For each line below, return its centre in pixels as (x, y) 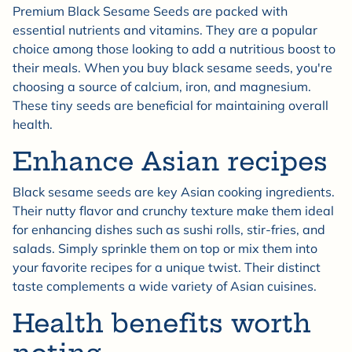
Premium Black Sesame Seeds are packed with (150, 11)
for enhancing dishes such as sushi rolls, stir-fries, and (169, 230)
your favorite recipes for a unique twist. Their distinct (167, 268)
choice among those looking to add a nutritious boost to (174, 49)
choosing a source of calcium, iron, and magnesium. (162, 87)
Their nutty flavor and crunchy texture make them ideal (173, 211)
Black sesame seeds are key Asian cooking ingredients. (174, 192)
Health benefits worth (162, 323)
